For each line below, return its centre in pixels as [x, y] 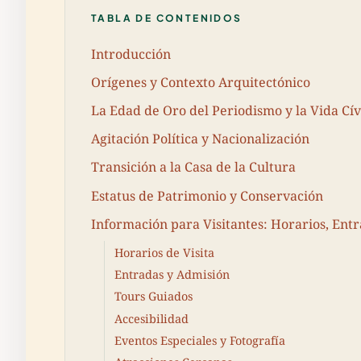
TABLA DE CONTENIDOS [167, 18]
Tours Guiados [154, 297]
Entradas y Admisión [172, 274]
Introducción [131, 54]
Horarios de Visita [164, 252]
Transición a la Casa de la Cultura [193, 167]
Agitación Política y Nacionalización [200, 139]
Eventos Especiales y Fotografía [200, 340]
